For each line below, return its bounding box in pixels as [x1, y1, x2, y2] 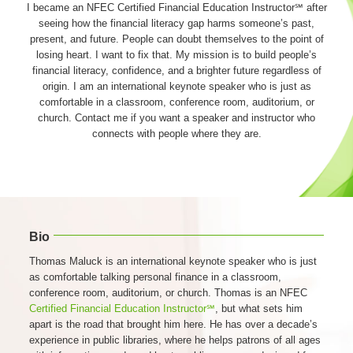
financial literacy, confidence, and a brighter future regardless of [32, 65, 321, 77]
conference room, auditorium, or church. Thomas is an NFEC [29, 287, 308, 299]
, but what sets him [215, 303, 303, 315]
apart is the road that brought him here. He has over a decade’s [29, 318, 318, 331]
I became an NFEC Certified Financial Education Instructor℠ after [26, 2, 327, 14]
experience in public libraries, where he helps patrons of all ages [29, 334, 321, 347]
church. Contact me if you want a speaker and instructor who [38, 112, 315, 124]
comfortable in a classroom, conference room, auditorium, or [39, 96, 314, 109]
